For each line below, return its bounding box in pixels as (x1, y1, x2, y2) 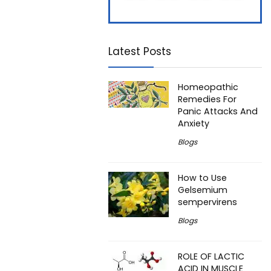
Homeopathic (178, 81, 238, 94)
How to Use (178, 172, 227, 184)
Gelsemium (178, 184, 227, 197)
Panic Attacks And (178, 105, 258, 118)
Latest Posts (108, 44, 171, 59)
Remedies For (178, 93, 237, 106)
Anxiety (178, 117, 209, 130)
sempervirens (178, 196, 237, 209)
